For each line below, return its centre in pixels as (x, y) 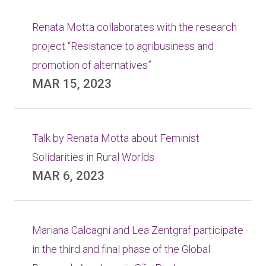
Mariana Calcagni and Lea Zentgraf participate (138, 230)
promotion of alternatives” (92, 65)
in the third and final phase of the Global (121, 249)
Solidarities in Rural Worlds (93, 157)
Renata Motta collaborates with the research (134, 27)
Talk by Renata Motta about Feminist (116, 138)
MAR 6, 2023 (68, 176)
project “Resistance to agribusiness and (123, 46)
